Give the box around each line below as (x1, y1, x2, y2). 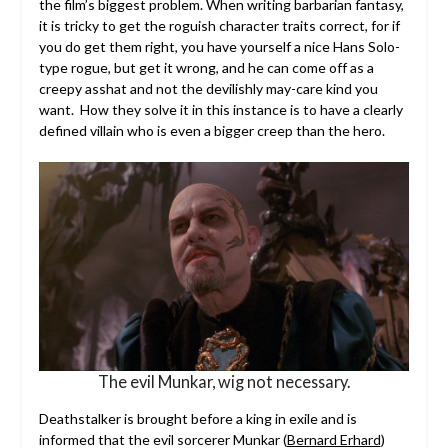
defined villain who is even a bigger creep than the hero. (38, 122, 385, 139)
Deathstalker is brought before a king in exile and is (38, 409, 357, 427)
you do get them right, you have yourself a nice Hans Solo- (38, 38, 400, 55)
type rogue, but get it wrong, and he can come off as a (38, 59, 374, 76)
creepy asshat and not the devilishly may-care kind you (38, 80, 378, 97)
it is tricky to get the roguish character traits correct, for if (38, 17, 400, 34)
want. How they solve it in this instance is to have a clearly (38, 101, 403, 118)
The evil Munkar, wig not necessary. (98, 371, 350, 391)
